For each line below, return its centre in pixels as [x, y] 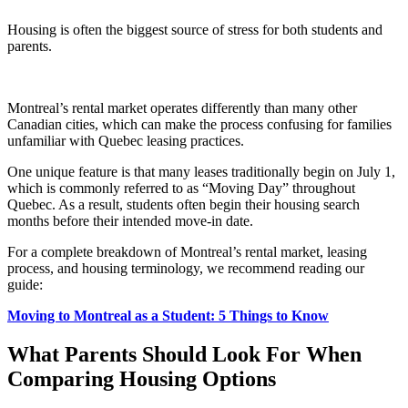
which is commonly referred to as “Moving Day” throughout [181, 189]
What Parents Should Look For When [184, 354]
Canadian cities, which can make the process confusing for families [199, 125]
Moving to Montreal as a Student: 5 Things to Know [168, 316]
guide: [25, 285]
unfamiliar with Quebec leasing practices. [126, 141]
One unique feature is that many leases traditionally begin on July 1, [201, 172]
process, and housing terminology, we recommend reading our [186, 269]
